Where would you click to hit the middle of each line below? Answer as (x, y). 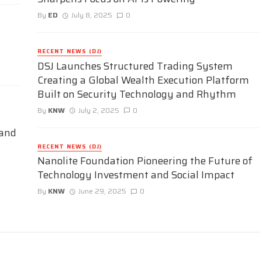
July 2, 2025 (99, 110)
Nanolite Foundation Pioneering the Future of (145, 161)
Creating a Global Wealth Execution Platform (143, 80)
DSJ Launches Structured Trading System (135, 66)
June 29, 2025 (102, 191)
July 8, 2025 (92, 15)
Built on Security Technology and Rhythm (137, 94)
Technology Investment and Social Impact (136, 175)
